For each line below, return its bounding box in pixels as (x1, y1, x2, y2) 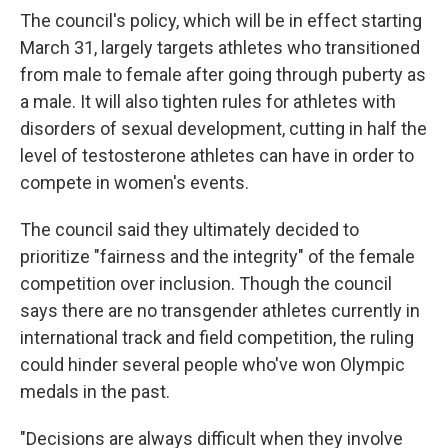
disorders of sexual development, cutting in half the (20, 118, 427, 139)
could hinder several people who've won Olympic (20, 354, 405, 375)
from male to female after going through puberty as (20, 64, 426, 85)
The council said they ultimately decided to (20, 219, 359, 240)
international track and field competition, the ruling (20, 327, 414, 348)
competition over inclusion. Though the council (20, 273, 392, 294)
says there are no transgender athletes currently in (20, 300, 420, 321)
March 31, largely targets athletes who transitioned (20, 37, 420, 58)
